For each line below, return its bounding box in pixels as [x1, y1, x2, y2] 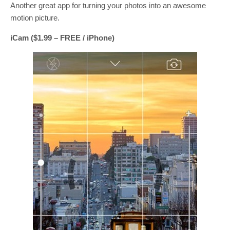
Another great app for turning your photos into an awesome [10, 1, 206, 10]
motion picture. [10, 13, 60, 23]
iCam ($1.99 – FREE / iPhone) [10, 33, 114, 43]
